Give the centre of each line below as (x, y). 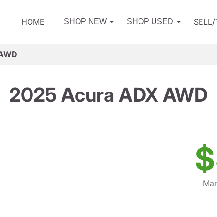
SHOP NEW (85, 22)
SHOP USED (150, 22)
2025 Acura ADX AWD (108, 95)
